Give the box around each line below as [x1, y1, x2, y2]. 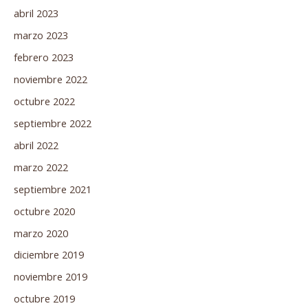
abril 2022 [14, 137, 58, 152]
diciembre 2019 [14, 247, 84, 262]
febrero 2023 [14, 50, 74, 65]
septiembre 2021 [14, 181, 91, 196]
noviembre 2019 [14, 269, 87, 284]
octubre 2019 [14, 291, 75, 306]
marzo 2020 [14, 225, 68, 240]
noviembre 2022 [14, 71, 87, 86]
